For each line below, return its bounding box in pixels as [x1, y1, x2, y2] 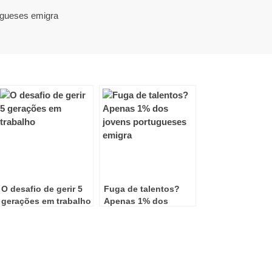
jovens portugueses [104, 208, 187, 218]
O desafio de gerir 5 [1, 184, 83, 194]
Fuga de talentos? [104, 184, 180, 194]
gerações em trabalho [1, 196, 91, 206]
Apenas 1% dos [104, 196, 168, 206]
